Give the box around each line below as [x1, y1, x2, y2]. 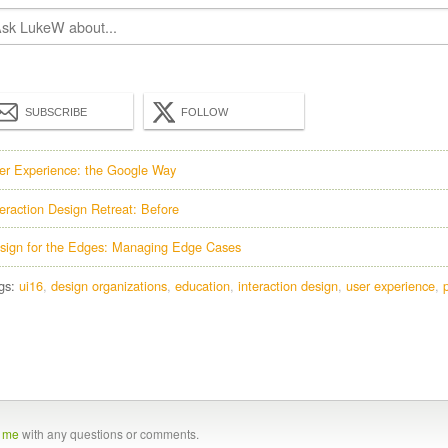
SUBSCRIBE [25, 106, 87, 119]
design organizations [51, 275, 167, 295]
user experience [346, 275, 435, 295]
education [175, 275, 230, 295]
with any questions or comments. [19, 425, 199, 443]
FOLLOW [181, 106, 228, 119]
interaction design [238, 275, 338, 295]
